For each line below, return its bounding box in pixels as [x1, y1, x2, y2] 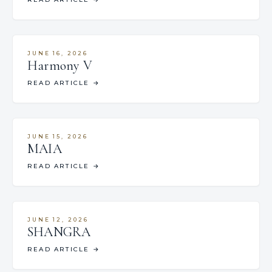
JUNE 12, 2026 [27, 216, 89, 223]
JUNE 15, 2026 [27, 133, 88, 140]
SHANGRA [27, 224, 91, 240]
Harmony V [27, 58, 92, 73]
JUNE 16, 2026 [27, 50, 88, 56]
